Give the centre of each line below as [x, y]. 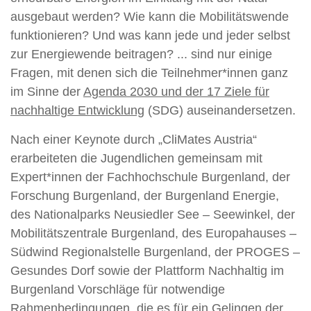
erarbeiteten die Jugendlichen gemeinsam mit [136, 158]
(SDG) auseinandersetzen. [222, 110]
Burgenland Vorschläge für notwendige [118, 289]
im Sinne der [47, 91]
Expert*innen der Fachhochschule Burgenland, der [150, 177]
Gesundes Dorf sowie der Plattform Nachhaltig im [147, 270]
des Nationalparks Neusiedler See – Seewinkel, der [153, 214]
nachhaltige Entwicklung [77, 110]
